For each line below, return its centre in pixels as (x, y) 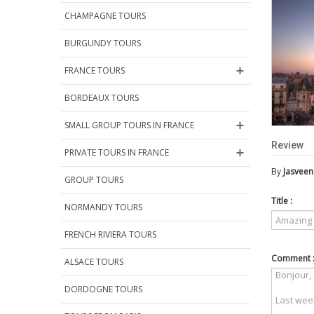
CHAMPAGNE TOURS (105, 16)
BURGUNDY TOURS (103, 43)
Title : (282, 201)
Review (287, 145)
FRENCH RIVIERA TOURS (110, 235)
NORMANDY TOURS (103, 207)
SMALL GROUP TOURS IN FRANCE (129, 125)
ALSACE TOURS (94, 262)
